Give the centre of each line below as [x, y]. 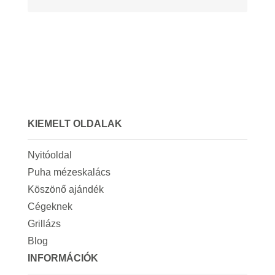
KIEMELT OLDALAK [75, 123]
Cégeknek [50, 206]
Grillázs [44, 223]
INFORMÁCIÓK [63, 258]
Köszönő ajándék [65, 189]
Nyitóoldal [49, 155]
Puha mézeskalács [69, 172]
